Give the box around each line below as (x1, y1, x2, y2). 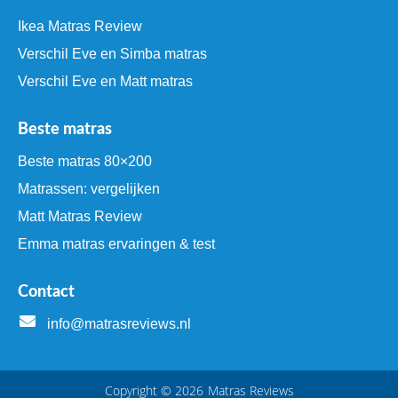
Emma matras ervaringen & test (18, 236, 215, 252)
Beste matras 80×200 (18, 154, 152, 170)
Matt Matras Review (18, 209, 142, 225)
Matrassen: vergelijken (18, 181, 160, 197)
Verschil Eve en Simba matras (18, 46, 207, 62)
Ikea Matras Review (18, 19, 142, 35)
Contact (18, 284, 75, 301)
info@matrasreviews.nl (46, 316, 191, 332)
